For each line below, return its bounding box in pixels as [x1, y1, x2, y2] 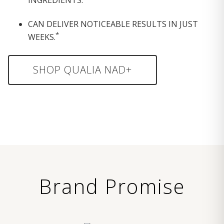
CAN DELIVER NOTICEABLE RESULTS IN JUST [28, 18, 198, 29]
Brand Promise [39, 172, 185, 200]
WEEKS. [28, 31, 55, 43]
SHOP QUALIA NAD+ [33, 63, 132, 77]
